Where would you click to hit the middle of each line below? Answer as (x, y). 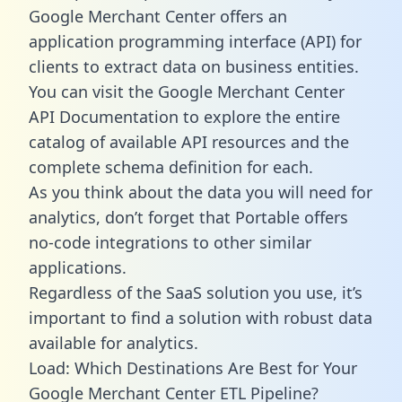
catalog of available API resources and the (189, 141)
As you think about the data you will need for (201, 192)
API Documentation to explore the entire (184, 116)
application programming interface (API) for (195, 41)
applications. (78, 267)
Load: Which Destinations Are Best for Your (193, 367)
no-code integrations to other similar (170, 242)
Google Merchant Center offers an (158, 16)
